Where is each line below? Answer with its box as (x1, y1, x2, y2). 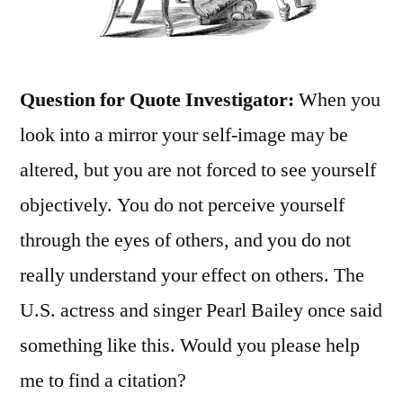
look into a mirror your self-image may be (20, 121, 348, 148)
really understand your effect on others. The (20, 262, 364, 288)
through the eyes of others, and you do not (20, 227, 351, 253)
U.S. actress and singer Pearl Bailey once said (20, 297, 382, 323)
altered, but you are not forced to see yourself (20, 157, 376, 183)
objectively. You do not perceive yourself (20, 192, 345, 218)
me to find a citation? (20, 367, 186, 393)
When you (294, 86, 381, 112)
